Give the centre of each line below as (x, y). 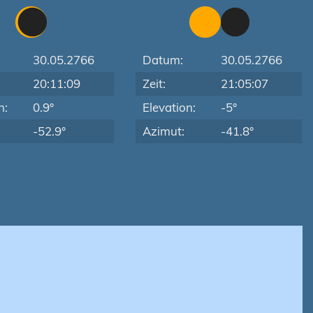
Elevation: (169, 107)
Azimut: (164, 131)
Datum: (163, 60)
